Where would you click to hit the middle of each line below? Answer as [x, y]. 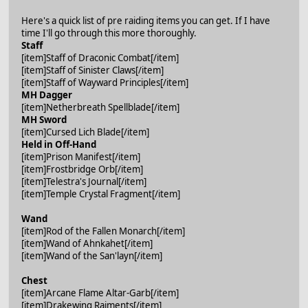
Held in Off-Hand [59, 144]
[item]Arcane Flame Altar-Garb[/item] [100, 293]
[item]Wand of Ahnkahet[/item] [87, 243]
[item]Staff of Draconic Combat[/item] [100, 57]
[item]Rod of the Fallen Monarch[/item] [103, 231]
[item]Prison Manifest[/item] [81, 156]
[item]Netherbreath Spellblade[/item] [100, 107]
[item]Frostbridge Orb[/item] [82, 169]
